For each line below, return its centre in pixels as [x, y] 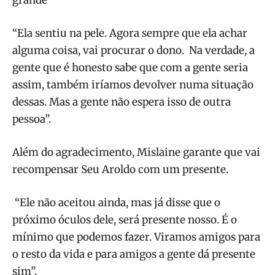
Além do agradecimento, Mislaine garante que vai [136, 152]
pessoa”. [32, 119]
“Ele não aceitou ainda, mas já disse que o [116, 202]
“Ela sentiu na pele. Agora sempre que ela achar [130, 33]
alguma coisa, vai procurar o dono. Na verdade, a [134, 50]
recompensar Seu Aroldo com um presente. [120, 169]
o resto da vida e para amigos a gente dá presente [134, 254]
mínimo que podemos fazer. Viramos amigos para [136, 237]
